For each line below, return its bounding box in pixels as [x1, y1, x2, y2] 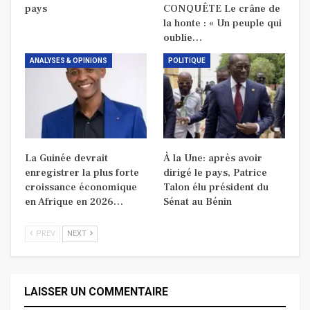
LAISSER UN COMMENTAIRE [24, 284, 168, 298]
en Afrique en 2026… [25, 194, 123, 208]
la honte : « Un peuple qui [163, 16, 282, 30]
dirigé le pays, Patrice [163, 165, 267, 179]
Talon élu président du [163, 180, 268, 194]
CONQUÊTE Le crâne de [163, 1, 280, 15]
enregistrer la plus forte [25, 165, 139, 179]
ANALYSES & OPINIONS [30, 56, 107, 64]
